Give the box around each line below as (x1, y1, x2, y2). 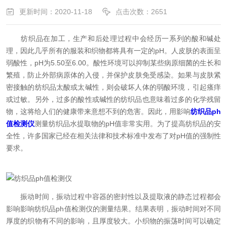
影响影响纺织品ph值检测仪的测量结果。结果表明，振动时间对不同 (6, 205, 221, 213)
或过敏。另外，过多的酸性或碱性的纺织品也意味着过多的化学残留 (6, 95, 221, 103)
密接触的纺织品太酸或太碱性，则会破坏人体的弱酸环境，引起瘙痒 (6, 83, 221, 91)
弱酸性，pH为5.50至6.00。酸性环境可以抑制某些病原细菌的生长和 (6, 59, 221, 67)
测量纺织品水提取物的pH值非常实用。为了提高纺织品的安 (34, 120, 221, 128)
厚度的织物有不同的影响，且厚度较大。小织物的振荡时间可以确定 (6, 217, 221, 225)
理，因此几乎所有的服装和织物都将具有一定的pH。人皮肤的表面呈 (6, 47, 221, 55)
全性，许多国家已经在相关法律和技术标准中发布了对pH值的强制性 (6, 132, 221, 140)
